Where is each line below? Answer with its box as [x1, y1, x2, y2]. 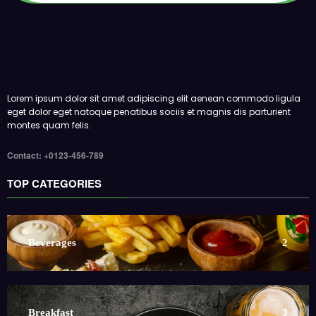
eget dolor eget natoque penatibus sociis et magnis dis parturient [7, 105, 291, 118]
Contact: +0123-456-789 [7, 149, 104, 162]
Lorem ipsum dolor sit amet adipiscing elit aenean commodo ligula [7, 92, 300, 104]
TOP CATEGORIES [7, 175, 102, 191]
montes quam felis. [7, 119, 91, 131]
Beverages [28, 236, 76, 248]
